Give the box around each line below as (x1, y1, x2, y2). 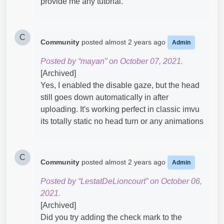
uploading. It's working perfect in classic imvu (40, 105, 199, 113)
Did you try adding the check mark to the (40, 213, 182, 221)
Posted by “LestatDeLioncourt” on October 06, (40, 177, 202, 185)
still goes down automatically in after (40, 93, 168, 101)
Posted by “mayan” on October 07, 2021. (40, 57, 183, 65)
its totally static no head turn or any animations (40, 117, 203, 125)
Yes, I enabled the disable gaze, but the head (40, 81, 199, 89)
